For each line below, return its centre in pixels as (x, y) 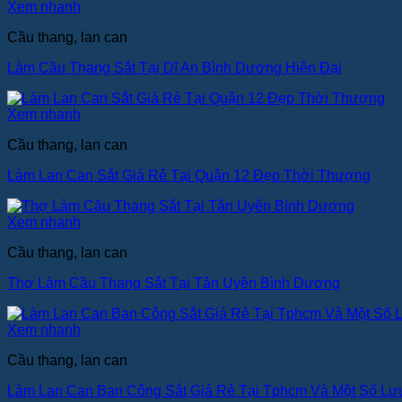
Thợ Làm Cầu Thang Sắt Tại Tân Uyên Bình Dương (174, 283)
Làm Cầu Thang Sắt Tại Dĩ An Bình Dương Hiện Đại (175, 67)
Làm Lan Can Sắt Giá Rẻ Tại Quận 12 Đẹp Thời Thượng (189, 175)
